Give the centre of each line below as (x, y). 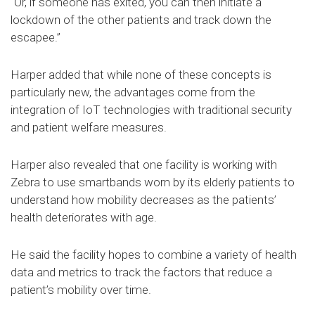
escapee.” (36, 37)
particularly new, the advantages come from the (133, 92)
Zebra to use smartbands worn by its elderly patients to (153, 182)
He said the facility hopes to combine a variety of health (154, 254)
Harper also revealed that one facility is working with (144, 164)
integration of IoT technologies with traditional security (151, 109)
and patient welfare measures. (89, 127)
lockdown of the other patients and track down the (141, 19)
